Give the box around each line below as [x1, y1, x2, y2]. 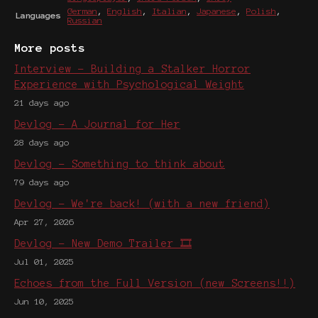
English [107, 6, 142, 16]
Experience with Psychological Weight [14, 78, 244, 90]
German [67, 6, 97, 16]
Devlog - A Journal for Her [14, 118, 180, 130]
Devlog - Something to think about [14, 158, 225, 170]
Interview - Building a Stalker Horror [14, 62, 251, 75]
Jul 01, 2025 [14, 256, 74, 266]
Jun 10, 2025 [14, 296, 74, 306]
